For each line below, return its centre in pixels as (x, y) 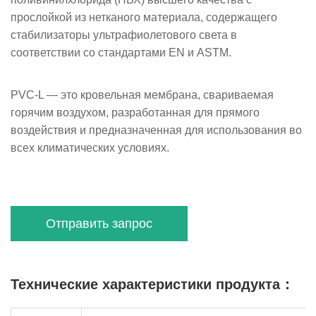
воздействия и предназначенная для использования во (156, 130)
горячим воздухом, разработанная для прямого (135, 113)
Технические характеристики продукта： (152, 285)
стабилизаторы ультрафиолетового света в (124, 35)
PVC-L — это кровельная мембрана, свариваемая (142, 95)
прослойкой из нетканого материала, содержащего (144, 17)
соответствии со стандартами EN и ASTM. (121, 53)
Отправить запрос (99, 224)
